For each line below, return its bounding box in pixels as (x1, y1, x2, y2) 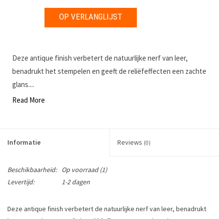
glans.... (12, 79, 34, 89)
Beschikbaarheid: (7, 165, 57, 174)
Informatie (7, 137, 41, 147)
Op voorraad (62, 165, 98, 174)
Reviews (117, 137, 144, 147)
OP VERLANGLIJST (59, 11, 122, 22)
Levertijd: (7, 177, 34, 186)
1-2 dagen (62, 177, 90, 186)
